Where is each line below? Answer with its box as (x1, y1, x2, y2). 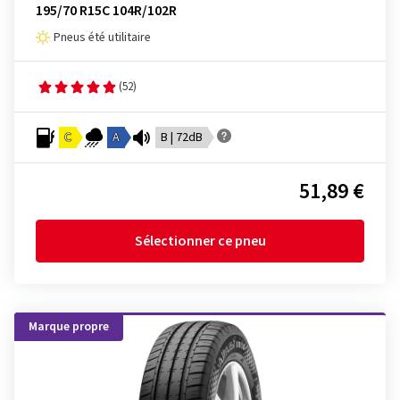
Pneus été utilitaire (54, 29, 151, 46)
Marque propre (29, 318, 109, 336)
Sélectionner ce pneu (134, 231, 266, 251)
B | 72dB (161, 129, 203, 146)
